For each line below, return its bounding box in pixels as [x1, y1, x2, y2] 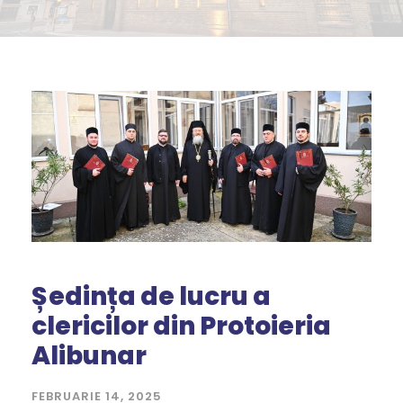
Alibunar [31, 338, 147, 374]
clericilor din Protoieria [31, 309, 331, 345]
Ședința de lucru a [31, 279, 271, 315]
